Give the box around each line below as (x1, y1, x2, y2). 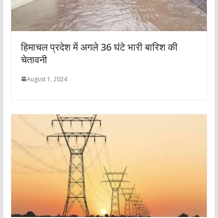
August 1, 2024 (26, 74, 67, 83)
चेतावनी (20, 53, 47, 66)
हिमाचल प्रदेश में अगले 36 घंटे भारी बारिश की (20, 40, 178, 54)
